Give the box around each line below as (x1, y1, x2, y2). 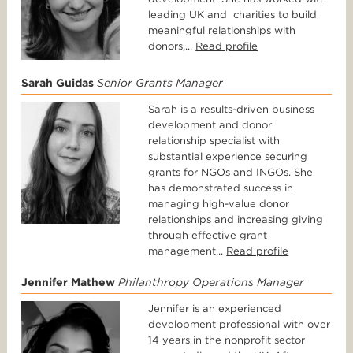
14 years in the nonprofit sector (148, 334, 306, 347)
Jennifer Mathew (21, 276, 115, 289)
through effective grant (148, 229, 268, 242)
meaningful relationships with (148, 24, 296, 37)
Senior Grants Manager (97, 76, 223, 90)
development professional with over (148, 318, 331, 331)
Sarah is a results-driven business (148, 103, 315, 116)
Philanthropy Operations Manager (118, 276, 304, 289)
